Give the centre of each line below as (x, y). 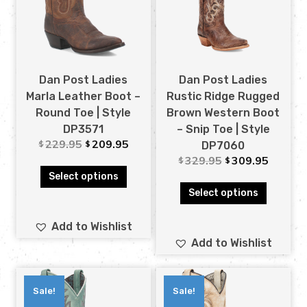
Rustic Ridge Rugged (223, 96)
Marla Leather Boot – (84, 96)
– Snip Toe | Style (223, 129)
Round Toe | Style (84, 112)
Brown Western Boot (223, 112)
